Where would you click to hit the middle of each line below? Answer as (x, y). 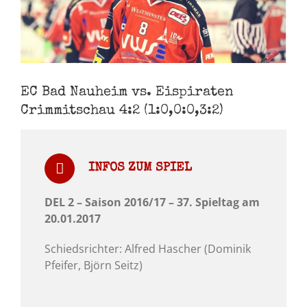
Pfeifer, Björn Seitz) (94, 266)
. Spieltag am (224, 202)
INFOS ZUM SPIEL (140, 168)
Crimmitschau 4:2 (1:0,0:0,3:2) (122, 111)
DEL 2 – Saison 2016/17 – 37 (117, 202)
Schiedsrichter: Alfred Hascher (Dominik (148, 249)
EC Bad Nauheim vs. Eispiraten (127, 93)
